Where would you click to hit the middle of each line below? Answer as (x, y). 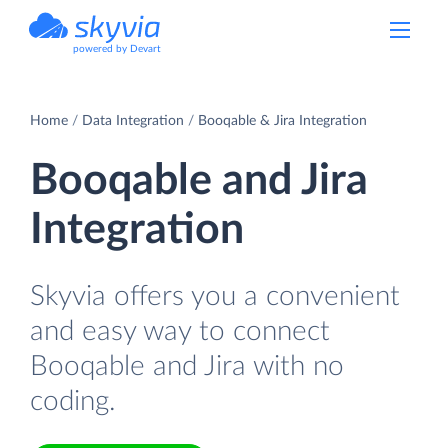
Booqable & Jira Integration (282, 120)
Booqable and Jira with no (187, 366)
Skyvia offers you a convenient (215, 296)
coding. (73, 401)
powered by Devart (117, 49)
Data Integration (133, 120)
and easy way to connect (180, 331)
